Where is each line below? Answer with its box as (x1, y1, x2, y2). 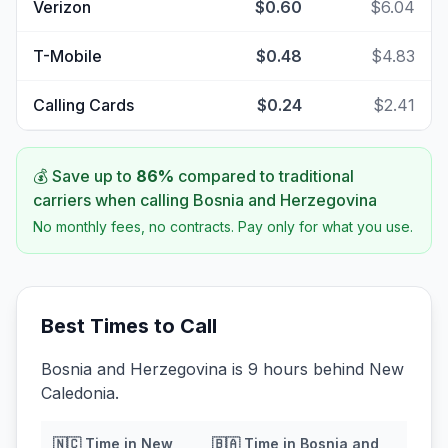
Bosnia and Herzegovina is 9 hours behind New (41, 359, 404, 379)
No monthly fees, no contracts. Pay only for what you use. (33, 218, 413, 235)
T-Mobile (33, 46, 102, 66)
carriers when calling (33, 190, 193, 210)
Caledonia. (41, 383, 119, 403)
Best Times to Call (41, 314, 217, 338)
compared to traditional (174, 166, 354, 186)
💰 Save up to (33, 166, 136, 186)
